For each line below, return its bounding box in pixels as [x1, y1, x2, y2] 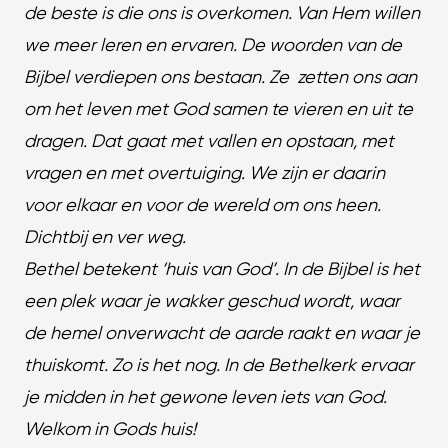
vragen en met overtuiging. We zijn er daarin [24, 165, 385, 184]
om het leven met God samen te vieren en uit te [24, 101, 413, 120]
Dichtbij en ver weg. [24, 229, 186, 248]
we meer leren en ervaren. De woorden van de [24, 37, 402, 56]
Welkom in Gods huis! [24, 421, 196, 440]
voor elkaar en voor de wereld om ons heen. [24, 197, 381, 216]
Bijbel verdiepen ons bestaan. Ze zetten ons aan [24, 69, 417, 88]
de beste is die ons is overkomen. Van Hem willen [24, 5, 420, 24]
